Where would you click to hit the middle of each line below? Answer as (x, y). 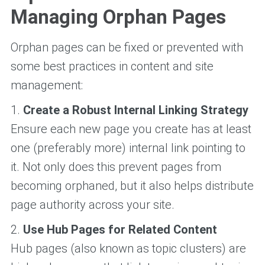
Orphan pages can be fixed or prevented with (127, 47)
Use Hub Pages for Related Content (120, 229)
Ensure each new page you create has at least (131, 129)
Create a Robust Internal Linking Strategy (135, 110)
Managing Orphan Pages (118, 17)
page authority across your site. (92, 204)
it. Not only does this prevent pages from (116, 167)
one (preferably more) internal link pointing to (128, 148)
